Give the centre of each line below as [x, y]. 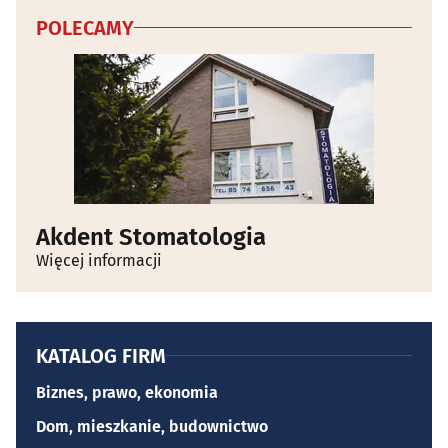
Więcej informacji [99, 260]
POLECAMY [85, 27]
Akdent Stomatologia [151, 236]
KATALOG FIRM [101, 355]
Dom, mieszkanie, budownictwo [152, 426]
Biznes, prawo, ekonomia [127, 392]
